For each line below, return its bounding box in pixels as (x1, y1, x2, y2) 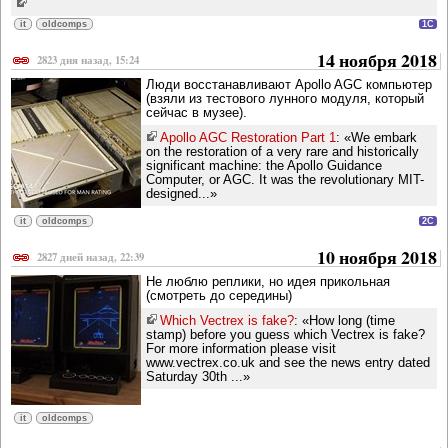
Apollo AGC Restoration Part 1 (160, 130, 336, 146)
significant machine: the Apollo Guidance (146, 158, 382, 174)
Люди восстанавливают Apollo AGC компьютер (146, 77, 432, 93)
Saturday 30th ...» (146, 369, 250, 385)
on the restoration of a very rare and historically (146, 144, 419, 160)
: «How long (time (294, 313, 395, 329)
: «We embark (336, 130, 417, 146)
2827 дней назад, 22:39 (37, 249, 144, 266)
